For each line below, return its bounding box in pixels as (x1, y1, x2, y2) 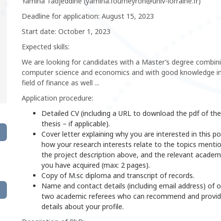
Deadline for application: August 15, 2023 (22, 11, 154, 21)
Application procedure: (22, 93, 93, 103)
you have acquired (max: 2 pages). (41, 160, 150, 170)
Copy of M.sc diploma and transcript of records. (41, 170, 194, 180)
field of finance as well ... (22, 77, 99, 87)
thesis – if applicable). (41, 118, 110, 128)
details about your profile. (41, 201, 124, 211)
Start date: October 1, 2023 (22, 26, 110, 36)
